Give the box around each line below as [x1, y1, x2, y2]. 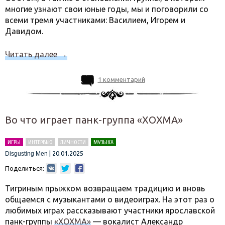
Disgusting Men [5, 150, 48, 157]
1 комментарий [97, 76, 145, 83]
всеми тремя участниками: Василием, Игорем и [5, 16, 185, 25]
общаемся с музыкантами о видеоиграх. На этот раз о [5, 195, 214, 204]
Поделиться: [5, 165, 44, 172]
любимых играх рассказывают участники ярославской [5, 206, 215, 215]
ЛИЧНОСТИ [60, 139, 86, 146]
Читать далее [5, 50, 59, 59]
